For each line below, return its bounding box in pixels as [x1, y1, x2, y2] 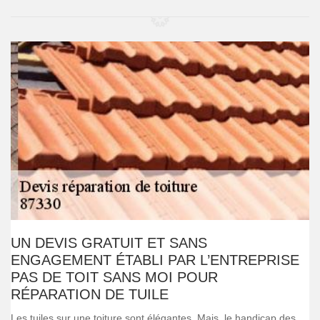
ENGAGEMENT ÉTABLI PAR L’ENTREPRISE [11, 252, 299, 268]
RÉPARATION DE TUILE [11, 286, 169, 302]
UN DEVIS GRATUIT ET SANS [11, 235, 207, 251]
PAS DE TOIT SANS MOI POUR [11, 269, 218, 285]
